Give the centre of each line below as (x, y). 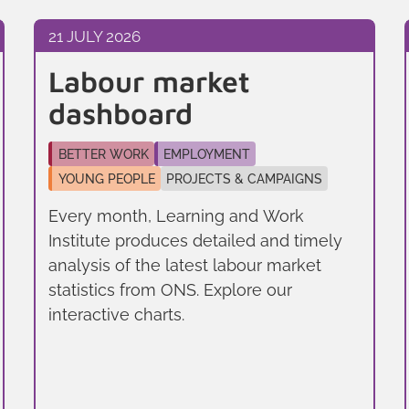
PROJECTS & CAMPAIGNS (244, 178)
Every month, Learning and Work (177, 215)
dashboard (121, 113)
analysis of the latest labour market (185, 265)
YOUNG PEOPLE (106, 178)
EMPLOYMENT (206, 154)
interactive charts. (117, 314)
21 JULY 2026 (95, 36)
